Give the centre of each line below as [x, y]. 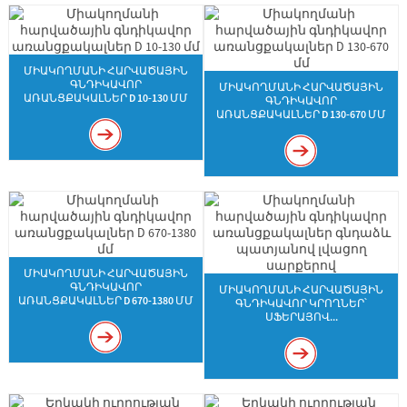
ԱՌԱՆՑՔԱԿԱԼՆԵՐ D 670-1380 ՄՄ [105, 300]
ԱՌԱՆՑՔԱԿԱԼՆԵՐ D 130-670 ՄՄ [302, 114]
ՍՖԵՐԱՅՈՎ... [301, 317]
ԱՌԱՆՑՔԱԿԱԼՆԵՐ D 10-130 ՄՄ [105, 98]
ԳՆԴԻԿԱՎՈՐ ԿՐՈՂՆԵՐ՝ [302, 303]
